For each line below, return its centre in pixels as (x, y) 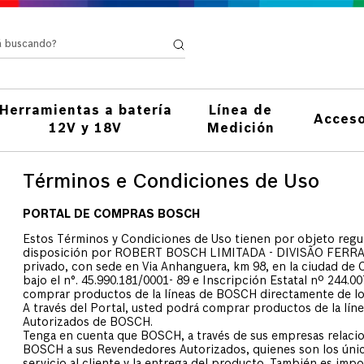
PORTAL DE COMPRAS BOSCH (111, 215)
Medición (240, 130)
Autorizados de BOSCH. (88, 323)
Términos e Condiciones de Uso (171, 183)
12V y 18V (86, 130)
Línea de (240, 112)
